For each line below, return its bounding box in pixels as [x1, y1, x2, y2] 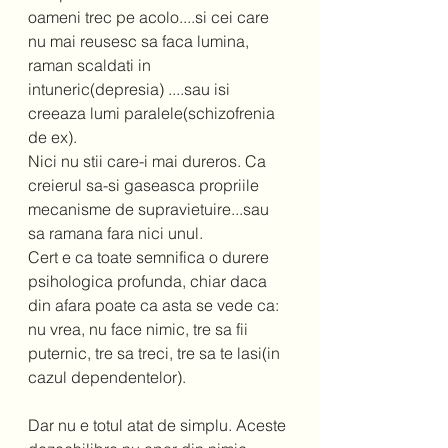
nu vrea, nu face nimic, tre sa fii [28, 319, 252, 340]
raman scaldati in [28, 55, 155, 76]
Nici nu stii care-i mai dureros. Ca [28, 151, 270, 172]
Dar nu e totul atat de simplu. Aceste [28, 415, 290, 436]
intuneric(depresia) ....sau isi [28, 79, 234, 100]
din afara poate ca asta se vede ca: [28, 295, 283, 316]
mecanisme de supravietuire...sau [28, 199, 273, 220]
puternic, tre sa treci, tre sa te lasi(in [28, 343, 284, 364]
